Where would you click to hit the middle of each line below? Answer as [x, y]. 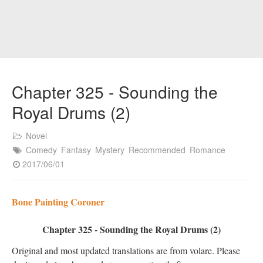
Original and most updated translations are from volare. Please [126, 250]
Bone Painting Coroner [58, 202]
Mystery [110, 150]
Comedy [41, 150]
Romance [208, 150]
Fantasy [76, 150]
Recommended [157, 150]
